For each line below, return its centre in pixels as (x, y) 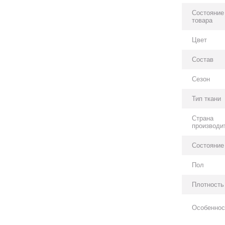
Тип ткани (207, 99)
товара (202, 20)
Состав (203, 60)
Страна (203, 118)
